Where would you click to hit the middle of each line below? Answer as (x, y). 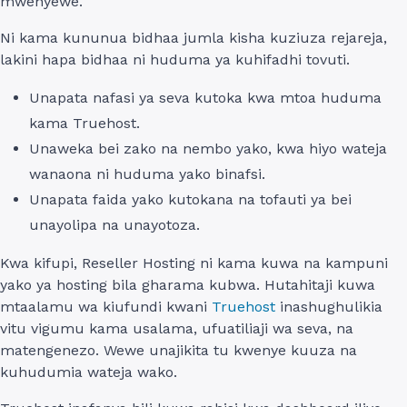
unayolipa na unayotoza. (114, 224)
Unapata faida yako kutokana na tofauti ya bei (190, 199)
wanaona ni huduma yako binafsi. (147, 174)
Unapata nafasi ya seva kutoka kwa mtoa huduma (205, 97)
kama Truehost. (84, 123)
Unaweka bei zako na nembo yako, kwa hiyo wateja (208, 148)
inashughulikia (329, 306)
